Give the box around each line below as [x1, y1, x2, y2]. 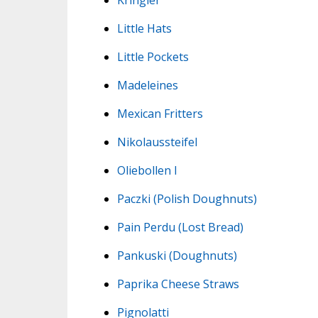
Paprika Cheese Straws [116, 275, 239, 292]
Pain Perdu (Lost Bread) [116, 219, 243, 235]
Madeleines [116, 77, 178, 93]
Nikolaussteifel [116, 133, 197, 150]
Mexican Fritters [116, 105, 203, 121]
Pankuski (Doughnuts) [116, 247, 237, 263]
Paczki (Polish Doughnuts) [116, 190, 257, 207]
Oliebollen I [116, 162, 177, 178]
